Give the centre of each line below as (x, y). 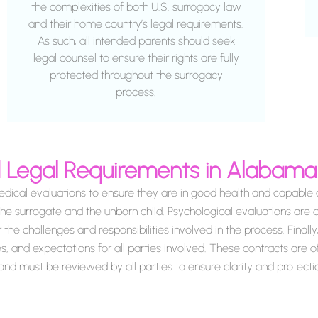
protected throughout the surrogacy (136, 75)
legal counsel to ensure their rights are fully (136, 58)
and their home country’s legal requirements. (136, 24)
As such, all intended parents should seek (136, 41)
